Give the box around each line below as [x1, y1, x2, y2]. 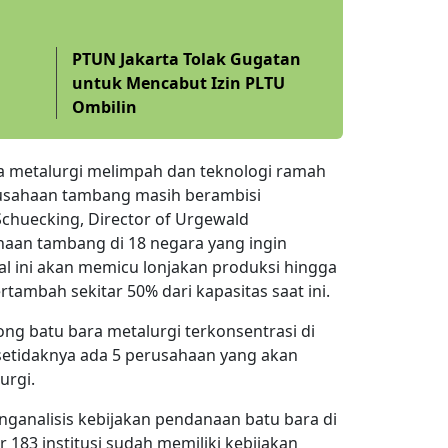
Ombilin [71, 95, 137, 118]
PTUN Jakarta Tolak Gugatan [71, 47, 301, 70]
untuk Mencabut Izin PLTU [71, 71, 285, 94]
